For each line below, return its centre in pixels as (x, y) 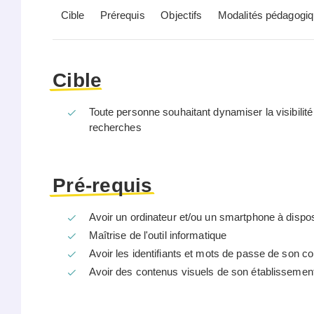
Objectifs (182, 15)
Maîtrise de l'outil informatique (158, 235)
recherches (115, 127)
